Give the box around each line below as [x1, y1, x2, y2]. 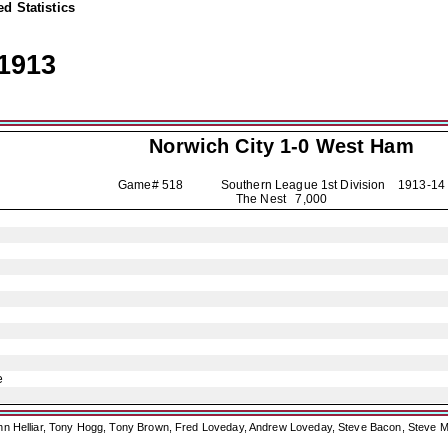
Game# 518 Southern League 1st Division [117, 178, 399, 192]
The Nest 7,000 [235, 192, 328, 206]
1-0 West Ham [273, 135, 414, 157]
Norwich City [149, 135, 274, 157]
